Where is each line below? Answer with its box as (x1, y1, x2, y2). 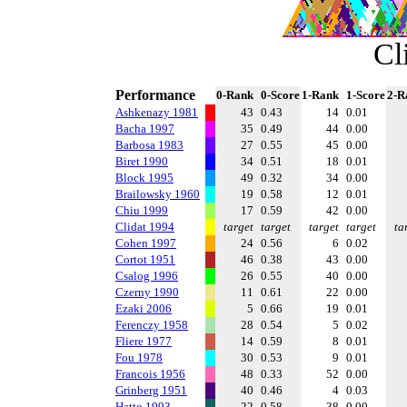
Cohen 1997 (115, 236, 176, 250)
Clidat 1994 (115, 220, 174, 233)
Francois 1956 (115, 367, 185, 381)
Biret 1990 (115, 154, 168, 168)
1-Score (346, 88, 385, 102)
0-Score (261, 88, 300, 102)
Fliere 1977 (115, 334, 172, 348)
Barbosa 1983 (115, 138, 184, 152)
